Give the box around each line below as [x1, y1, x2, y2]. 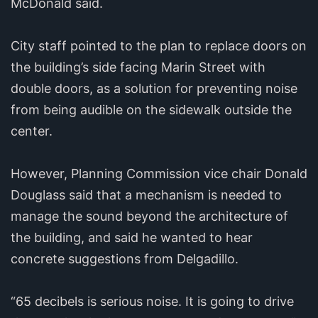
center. [11, 123, 56, 138]
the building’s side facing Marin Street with [11, 59, 265, 75]
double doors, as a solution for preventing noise [11, 80, 297, 96]
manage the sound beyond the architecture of [11, 208, 288, 224]
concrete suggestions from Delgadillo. [11, 251, 242, 266]
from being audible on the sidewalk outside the [11, 102, 292, 117]
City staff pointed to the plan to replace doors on [11, 38, 307, 53]
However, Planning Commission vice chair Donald [11, 165, 307, 181]
